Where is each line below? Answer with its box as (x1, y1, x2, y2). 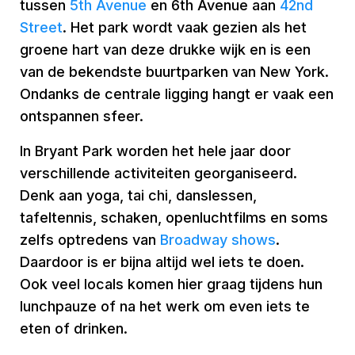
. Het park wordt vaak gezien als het (63, 19, 307, 36)
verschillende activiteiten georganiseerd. (20, 165, 297, 181)
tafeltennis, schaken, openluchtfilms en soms (20, 209, 328, 226)
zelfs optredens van (20, 231, 160, 248)
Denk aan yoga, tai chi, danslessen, (20, 187, 257, 204)
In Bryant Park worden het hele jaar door (20, 143, 291, 159)
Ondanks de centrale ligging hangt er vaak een (20, 86, 334, 102)
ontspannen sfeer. (20, 108, 143, 124)
